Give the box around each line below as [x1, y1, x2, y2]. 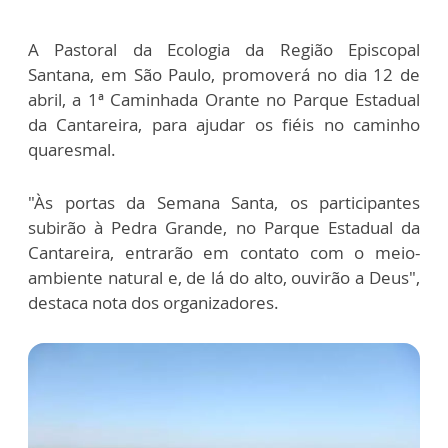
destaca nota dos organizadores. [28, 291, 283, 314]
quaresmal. [28, 138, 120, 161]
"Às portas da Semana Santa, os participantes [28, 191, 420, 214]
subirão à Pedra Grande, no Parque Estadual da [28, 216, 420, 239]
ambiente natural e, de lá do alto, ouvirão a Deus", [28, 266, 420, 289]
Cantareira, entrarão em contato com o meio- [28, 241, 420, 264]
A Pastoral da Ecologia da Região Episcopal [28, 38, 420, 61]
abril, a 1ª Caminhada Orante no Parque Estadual [28, 88, 420, 111]
